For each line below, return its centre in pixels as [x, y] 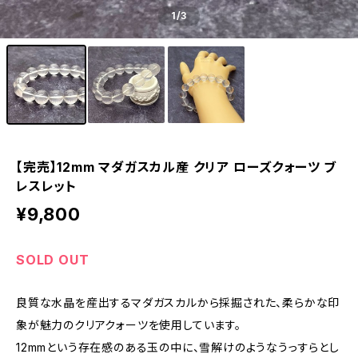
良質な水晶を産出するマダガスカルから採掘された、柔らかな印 [178, 302]
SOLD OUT [53, 260]
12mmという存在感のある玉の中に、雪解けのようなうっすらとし [178, 347]
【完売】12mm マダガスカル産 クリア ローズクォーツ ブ [176, 167]
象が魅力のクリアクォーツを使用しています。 [129, 325]
